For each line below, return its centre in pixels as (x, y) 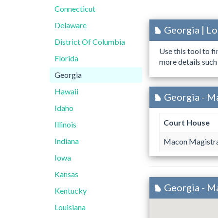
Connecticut (75, 9)
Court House (187, 123)
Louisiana (70, 207)
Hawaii (66, 91)
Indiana (67, 141)
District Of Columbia (90, 42)
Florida (66, 58)
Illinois (65, 124)
